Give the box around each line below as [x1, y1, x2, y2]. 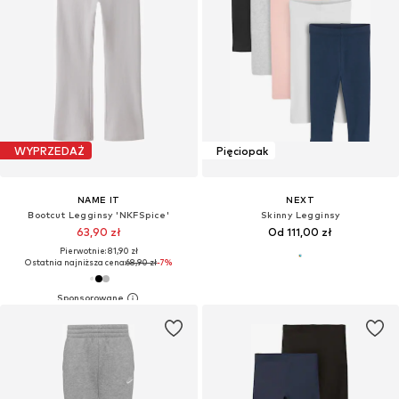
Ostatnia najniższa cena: [25, 257, 126, 268]
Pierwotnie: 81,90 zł [59, 246, 138, 256]
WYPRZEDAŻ [14, 143, 85, 158]
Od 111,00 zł [268, 225, 333, 240]
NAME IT [77, 194, 120, 206]
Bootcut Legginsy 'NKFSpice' [28, 209, 170, 221]
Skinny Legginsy [260, 209, 340, 221]
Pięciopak [216, 143, 268, 158]
